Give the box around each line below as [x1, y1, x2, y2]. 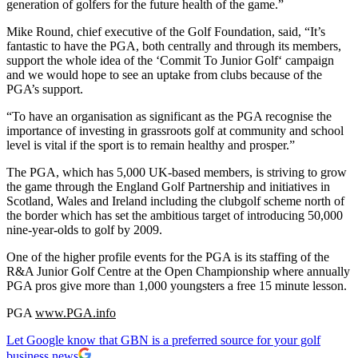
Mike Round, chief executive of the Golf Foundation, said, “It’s [6, 24, 325, 38]
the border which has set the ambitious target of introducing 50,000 [6, 208, 343, 222]
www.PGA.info [35, 305, 116, 320]
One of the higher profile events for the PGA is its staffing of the [6, 249, 329, 264]
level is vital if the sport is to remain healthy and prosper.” [6, 137, 295, 152]
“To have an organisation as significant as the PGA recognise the [6, 109, 332, 123]
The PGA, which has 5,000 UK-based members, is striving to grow [6, 165, 347, 179]
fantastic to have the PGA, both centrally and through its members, [6, 38, 341, 53]
